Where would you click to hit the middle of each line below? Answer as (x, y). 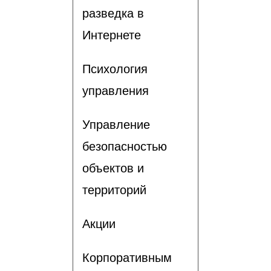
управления (116, 90)
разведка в (113, 13)
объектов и (113, 168)
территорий (114, 190)
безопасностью (125, 146)
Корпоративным (127, 257)
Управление (116, 124)
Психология (115, 69)
